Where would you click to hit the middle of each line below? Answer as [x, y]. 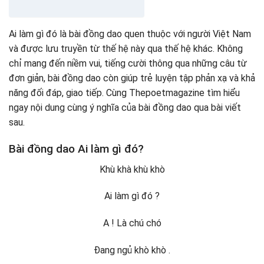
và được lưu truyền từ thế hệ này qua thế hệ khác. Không [126, 49]
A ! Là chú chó [132, 223]
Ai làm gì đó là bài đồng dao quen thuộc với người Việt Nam [130, 34]
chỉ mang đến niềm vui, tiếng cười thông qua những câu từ [128, 64]
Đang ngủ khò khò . [132, 250]
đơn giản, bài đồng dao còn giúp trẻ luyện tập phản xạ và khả [132, 78]
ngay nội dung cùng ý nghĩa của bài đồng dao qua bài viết [125, 108]
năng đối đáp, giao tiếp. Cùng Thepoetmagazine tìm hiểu [124, 93]
